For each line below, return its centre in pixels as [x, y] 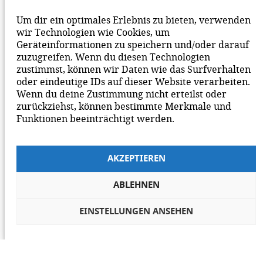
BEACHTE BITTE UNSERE [74, 11]
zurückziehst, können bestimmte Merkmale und [124, 106]
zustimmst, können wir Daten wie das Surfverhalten [134, 69]
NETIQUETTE [167, 11]
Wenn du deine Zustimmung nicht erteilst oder [122, 93]
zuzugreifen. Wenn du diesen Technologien [113, 56]
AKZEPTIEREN [136, 159]
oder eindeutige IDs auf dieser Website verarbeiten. [133, 81]
